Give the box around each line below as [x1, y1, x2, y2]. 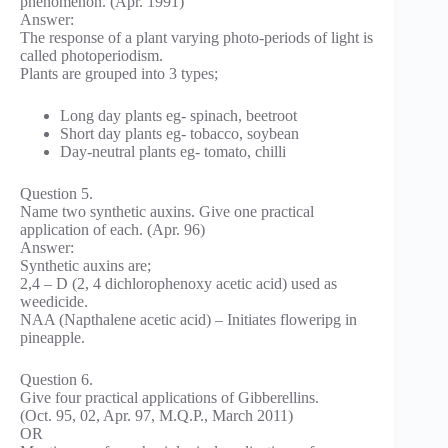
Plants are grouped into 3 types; [20, 64, 218, 82]
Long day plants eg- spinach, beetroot [60, 106, 297, 124]
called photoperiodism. [20, 46, 163, 64]
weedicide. [20, 292, 88, 310]
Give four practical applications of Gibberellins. [20, 388, 319, 406]
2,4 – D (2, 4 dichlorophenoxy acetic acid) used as [20, 274, 337, 292]
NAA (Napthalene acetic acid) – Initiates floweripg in [20, 310, 357, 328]
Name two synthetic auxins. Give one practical [20, 202, 314, 220]
